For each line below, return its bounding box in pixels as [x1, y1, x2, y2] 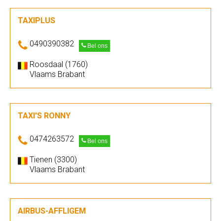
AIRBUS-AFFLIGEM [18, 206, 86, 216]
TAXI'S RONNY [18, 111, 71, 120]
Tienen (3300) [30, 155, 77, 164]
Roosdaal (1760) [30, 60, 88, 69]
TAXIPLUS [18, 16, 55, 25]
